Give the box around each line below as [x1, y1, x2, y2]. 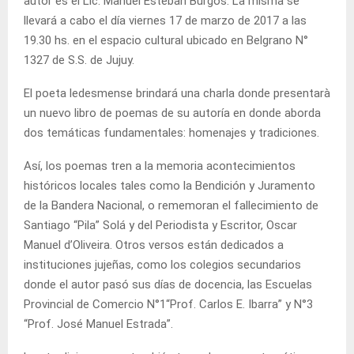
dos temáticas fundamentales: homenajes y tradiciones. [24, 125, 319, 140]
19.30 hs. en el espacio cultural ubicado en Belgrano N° [24, 32, 308, 47]
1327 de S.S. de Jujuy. [24, 52, 134, 67]
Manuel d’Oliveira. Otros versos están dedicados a [24, 237, 284, 252]
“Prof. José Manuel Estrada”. [24, 316, 173, 331]
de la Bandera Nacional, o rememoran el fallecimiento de [24, 198, 318, 213]
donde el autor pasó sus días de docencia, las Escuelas [24, 277, 312, 292]
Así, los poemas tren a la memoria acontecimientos [24, 158, 296, 173]
